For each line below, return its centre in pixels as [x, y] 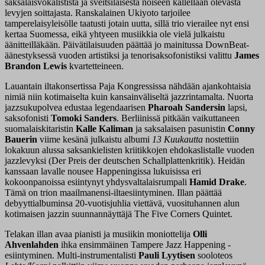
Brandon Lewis [36, 66]
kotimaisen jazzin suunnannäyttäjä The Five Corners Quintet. [119, 214]
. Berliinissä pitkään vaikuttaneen [178, 118]
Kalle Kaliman [104, 129]
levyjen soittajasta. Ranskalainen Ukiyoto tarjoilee [98, 13]
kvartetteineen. [95, 66]
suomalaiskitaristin [40, 129]
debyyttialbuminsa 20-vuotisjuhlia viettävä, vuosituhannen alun [122, 203]
